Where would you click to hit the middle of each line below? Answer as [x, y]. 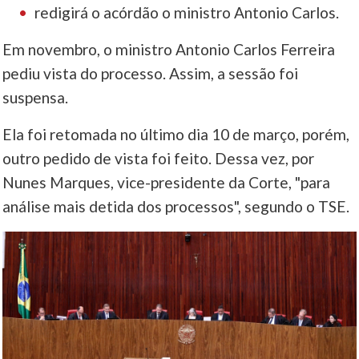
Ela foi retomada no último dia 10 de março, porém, [176, 135]
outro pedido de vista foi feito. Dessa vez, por [159, 159]
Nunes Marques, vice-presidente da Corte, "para [167, 183]
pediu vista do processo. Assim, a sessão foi [151, 74]
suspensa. [36, 98]
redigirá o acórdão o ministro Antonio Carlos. [187, 13]
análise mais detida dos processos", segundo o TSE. [176, 207]
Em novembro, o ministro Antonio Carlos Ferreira [169, 50]
